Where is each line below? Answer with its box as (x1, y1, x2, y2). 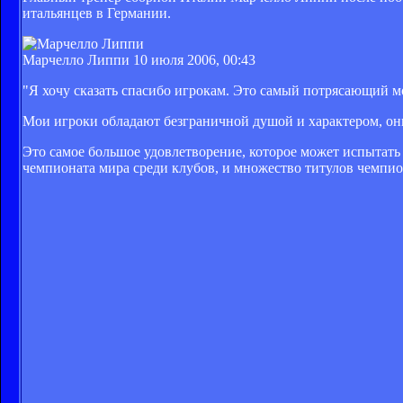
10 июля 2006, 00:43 (133, 51, 255, 67)
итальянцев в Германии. (22, 4, 171, 21)
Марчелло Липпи (22, 51, 133, 67)
